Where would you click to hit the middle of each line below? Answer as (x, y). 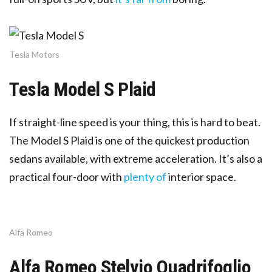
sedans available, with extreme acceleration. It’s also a (136, 158)
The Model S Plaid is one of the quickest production (129, 140)
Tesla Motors (34, 54)
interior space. (201, 176)
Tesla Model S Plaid (83, 89)
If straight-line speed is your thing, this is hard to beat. (135, 122)
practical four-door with (66, 176)
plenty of (145, 176)
